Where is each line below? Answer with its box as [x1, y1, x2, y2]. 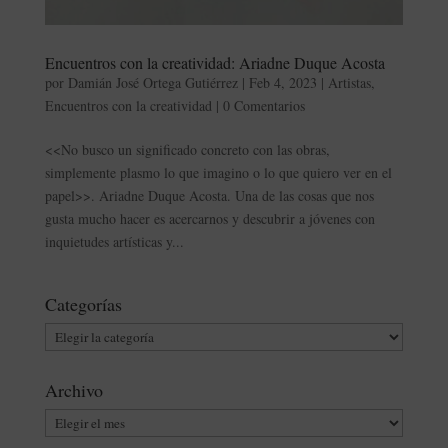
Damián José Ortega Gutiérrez [67, 72, 238, 92]
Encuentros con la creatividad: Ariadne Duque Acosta [44, 51, 385, 73]
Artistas [327, 72, 371, 92]
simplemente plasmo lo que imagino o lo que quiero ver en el [44, 162, 392, 182]
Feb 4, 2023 [248, 72, 317, 92]
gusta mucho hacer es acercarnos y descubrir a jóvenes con [44, 208, 375, 228]
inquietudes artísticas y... [44, 231, 184, 251]
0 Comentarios [222, 95, 305, 115]
